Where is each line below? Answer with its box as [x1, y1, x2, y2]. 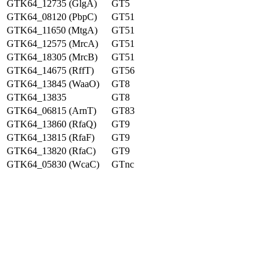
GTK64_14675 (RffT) [7, 65, 94, 76]
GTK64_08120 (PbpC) [7, 12, 97, 22]
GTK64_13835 [7, 92, 66, 102]
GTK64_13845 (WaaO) [7, 79, 99, 89]
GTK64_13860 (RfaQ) [7, 119, 96, 129]
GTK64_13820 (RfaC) [7, 146, 96, 156]
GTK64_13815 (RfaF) [7, 132, 94, 143]
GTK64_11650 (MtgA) [7, 25, 97, 35]
